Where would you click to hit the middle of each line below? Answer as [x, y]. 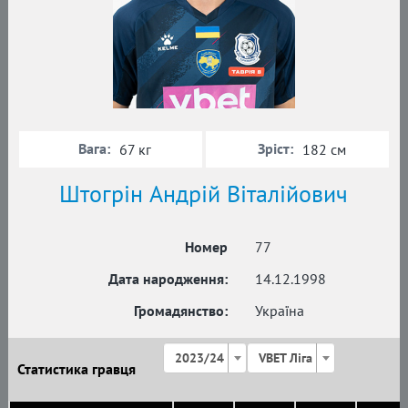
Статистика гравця [76, 369]
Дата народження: [168, 278]
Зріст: [275, 148]
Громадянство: [181, 310]
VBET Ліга [286, 357]
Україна [280, 310]
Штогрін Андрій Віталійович [204, 193]
